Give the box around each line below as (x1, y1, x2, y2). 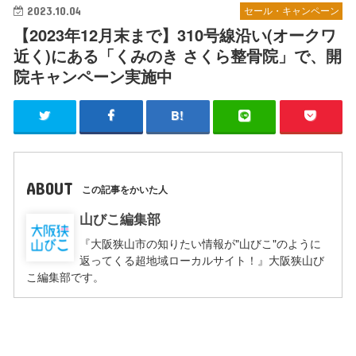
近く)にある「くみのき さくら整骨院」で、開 (13, 43, 342, 67)
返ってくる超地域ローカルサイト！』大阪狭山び (79, 252, 325, 269)
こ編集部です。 (25, 269, 104, 285)
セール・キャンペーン (243, 4, 339, 17)
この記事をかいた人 (81, 181, 168, 196)
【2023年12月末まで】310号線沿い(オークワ (13, 22, 336, 46)
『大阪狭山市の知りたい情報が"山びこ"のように (79, 235, 322, 252)
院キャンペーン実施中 (13, 64, 172, 87)
